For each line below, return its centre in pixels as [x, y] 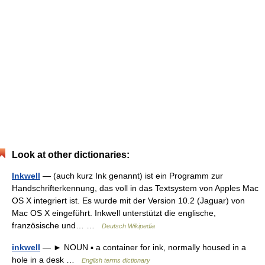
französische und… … [57, 225]
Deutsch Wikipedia [128, 226]
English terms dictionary [116, 260]
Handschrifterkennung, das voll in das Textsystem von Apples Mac [135, 188]
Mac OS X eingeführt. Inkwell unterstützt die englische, [114, 213]
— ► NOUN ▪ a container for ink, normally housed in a [143, 247]
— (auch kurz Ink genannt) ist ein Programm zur [132, 175]
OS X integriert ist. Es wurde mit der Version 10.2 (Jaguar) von [128, 200]
